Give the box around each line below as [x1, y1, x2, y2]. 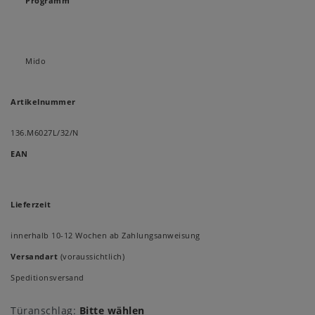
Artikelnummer [11, 96, 76, 108]
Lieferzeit [11, 199, 51, 210]
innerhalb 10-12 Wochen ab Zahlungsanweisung [11, 230, 200, 241]
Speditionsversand [11, 272, 84, 283]
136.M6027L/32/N [11, 127, 79, 139]
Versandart [11, 251, 58, 262]
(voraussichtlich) [58, 251, 124, 262]
